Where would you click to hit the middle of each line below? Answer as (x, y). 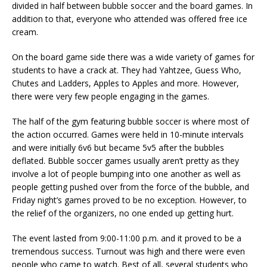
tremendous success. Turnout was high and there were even (128, 252)
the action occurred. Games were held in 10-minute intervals (128, 135)
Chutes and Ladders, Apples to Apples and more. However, (125, 83)
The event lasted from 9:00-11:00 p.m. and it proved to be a (127, 238)
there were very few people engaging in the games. (111, 97)
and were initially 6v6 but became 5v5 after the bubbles (118, 148)
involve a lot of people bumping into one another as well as (126, 174)
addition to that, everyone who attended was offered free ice (130, 19)
